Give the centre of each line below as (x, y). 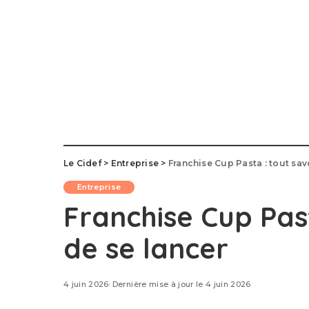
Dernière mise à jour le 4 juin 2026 (181, 284)
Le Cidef (82, 163)
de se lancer (146, 248)
